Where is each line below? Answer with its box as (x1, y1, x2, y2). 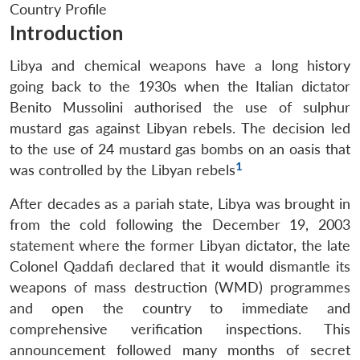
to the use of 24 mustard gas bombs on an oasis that (10, 140, 350, 157)
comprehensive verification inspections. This (10, 320, 350, 337)
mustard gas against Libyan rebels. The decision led (10, 119, 350, 137)
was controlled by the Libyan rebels (10, 161, 235, 178)
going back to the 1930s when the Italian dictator (10, 77, 350, 95)
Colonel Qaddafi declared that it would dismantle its (10, 257, 350, 275)
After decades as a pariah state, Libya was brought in (10, 194, 350, 212)
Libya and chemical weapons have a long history (10, 56, 350, 74)
